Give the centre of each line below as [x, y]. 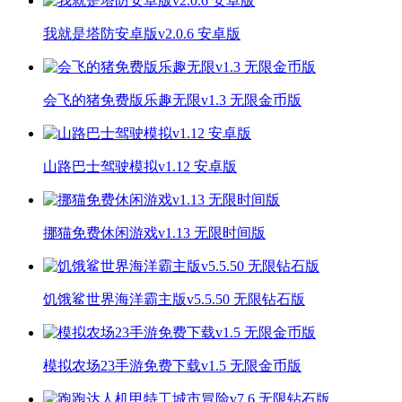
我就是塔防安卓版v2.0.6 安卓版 [142, 33]
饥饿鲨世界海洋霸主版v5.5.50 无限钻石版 [174, 299]
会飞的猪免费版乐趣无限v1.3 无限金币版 [172, 100]
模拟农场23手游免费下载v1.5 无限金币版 [172, 365]
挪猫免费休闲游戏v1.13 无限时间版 [154, 232]
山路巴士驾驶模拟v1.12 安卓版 [140, 166]
